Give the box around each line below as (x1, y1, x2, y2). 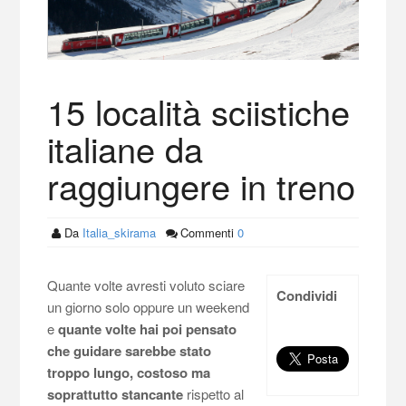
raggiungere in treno (47, 160, 356, 211)
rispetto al (183, 384, 245, 404)
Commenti (179, 224, 234, 242)
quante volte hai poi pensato (58, 319, 237, 340)
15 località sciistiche (47, 86, 351, 137)
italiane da (47, 123, 204, 174)
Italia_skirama (82, 224, 156, 242)
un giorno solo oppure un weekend (47, 297, 250, 317)
